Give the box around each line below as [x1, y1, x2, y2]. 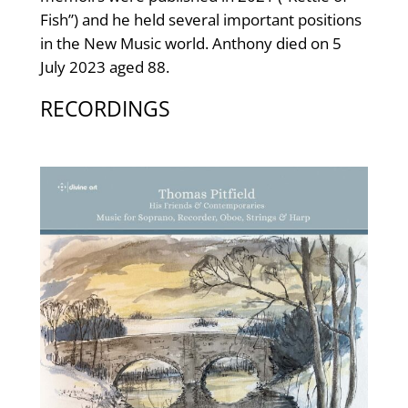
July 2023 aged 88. [39, 56, 169, 78]
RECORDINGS [39, 94, 170, 124]
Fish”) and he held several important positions [39, 9, 362, 31]
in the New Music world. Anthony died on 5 [39, 33, 342, 55]
